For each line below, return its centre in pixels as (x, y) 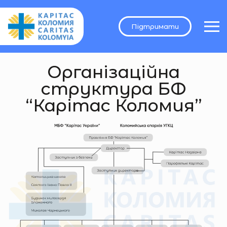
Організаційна (113, 72)
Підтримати (155, 27)
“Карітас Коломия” (113, 105)
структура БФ (113, 89)
